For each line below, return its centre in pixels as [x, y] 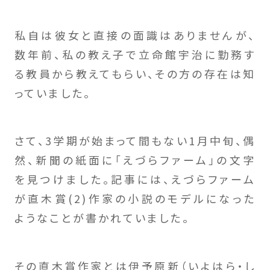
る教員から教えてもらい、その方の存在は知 [135, 73]
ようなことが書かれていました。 [102, 218]
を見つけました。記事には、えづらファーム [135, 179]
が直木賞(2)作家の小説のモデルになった [135, 199]
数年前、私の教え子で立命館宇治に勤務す [135, 54]
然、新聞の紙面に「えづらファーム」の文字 [135, 160]
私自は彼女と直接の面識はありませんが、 [135, 35]
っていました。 [53, 93]
